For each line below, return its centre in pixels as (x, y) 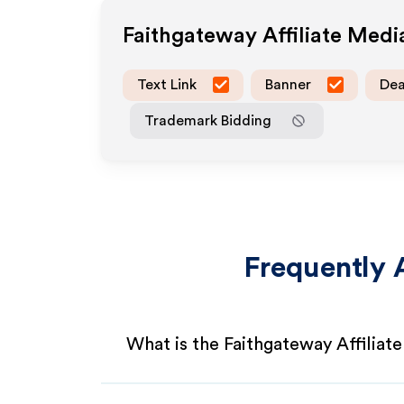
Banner (288, 84)
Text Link (167, 84)
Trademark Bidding (208, 120)
